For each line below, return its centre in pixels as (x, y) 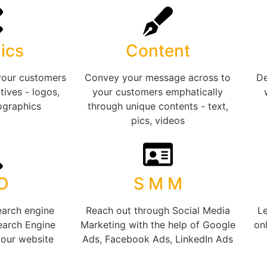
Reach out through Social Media (158, 211)
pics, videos (158, 121)
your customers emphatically (158, 92)
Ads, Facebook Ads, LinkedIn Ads (158, 239)
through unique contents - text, (158, 106)
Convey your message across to (158, 78)
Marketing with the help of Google (158, 225)
